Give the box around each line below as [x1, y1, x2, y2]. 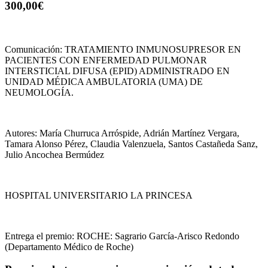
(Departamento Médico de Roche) [5, 241, 133, 252]
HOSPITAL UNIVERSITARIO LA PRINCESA [5, 190, 193, 200]
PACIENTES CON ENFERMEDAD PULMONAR [5, 54, 207, 65]
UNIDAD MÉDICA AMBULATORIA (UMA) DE [5, 76, 203, 87]
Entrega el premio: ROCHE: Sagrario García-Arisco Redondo [5, 230, 239, 241]
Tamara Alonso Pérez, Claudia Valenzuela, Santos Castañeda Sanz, [5, 138, 258, 149]
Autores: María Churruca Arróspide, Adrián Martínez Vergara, [5, 127, 239, 138]
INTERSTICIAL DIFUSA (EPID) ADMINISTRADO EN [5, 65, 230, 76]
